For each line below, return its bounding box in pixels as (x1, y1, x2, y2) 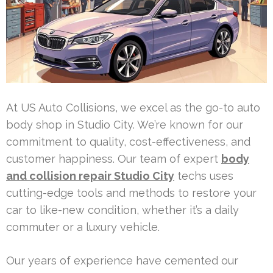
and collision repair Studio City (6, 169, 174, 182)
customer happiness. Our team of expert (6, 152, 221, 165)
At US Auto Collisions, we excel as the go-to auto (6, 101, 260, 114)
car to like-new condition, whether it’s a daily (6, 203, 239, 216)
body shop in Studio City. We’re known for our (6, 118, 243, 131)
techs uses (174, 169, 233, 182)
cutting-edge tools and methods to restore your (6, 186, 257, 199)
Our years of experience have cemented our (6, 253, 238, 267)
